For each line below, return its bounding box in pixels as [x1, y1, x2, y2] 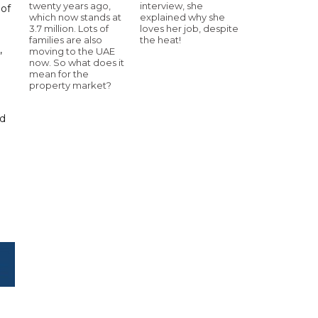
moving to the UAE [29, 45, 115, 57]
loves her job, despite [140, 22, 238, 34]
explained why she [140, 11, 225, 23]
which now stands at [29, 11, 121, 23]
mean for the [29, 67, 89, 79]
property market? [29, 79, 111, 91]
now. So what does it [29, 56, 124, 68]
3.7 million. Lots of [29, 22, 109, 34]
